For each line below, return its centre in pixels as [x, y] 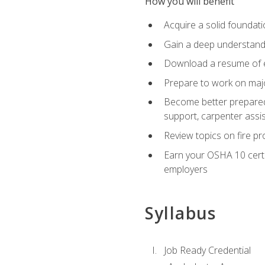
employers [185, 169]
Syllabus [180, 213]
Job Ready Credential [207, 251]
